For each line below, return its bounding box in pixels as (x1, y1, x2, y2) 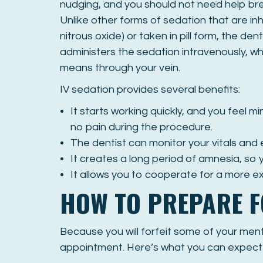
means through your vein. (60, 62, 180, 73)
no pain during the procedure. (70, 121, 213, 133)
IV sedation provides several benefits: (60, 83, 240, 95)
